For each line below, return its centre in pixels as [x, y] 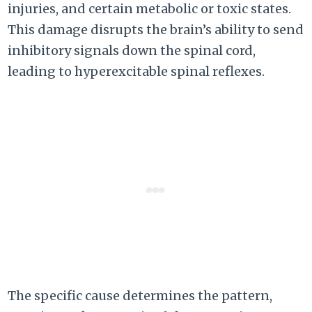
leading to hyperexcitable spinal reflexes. [136, 72]
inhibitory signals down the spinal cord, [132, 51]
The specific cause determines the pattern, [140, 296]
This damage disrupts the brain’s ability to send [156, 30]
